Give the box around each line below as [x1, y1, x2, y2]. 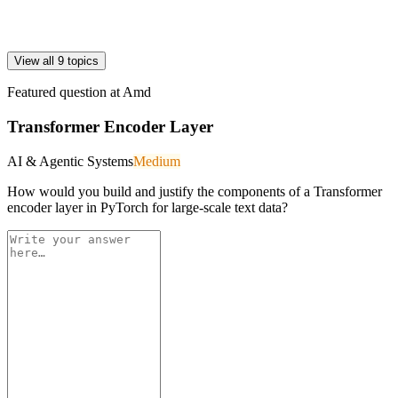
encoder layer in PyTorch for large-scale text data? [7, 199, 288, 215]
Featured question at [7, 84, 123, 100]
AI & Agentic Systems [7, 153, 133, 169]
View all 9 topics [14, 54, 99, 68]
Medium [133, 153, 180, 169]
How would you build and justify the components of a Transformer [7, 183, 382, 199]
